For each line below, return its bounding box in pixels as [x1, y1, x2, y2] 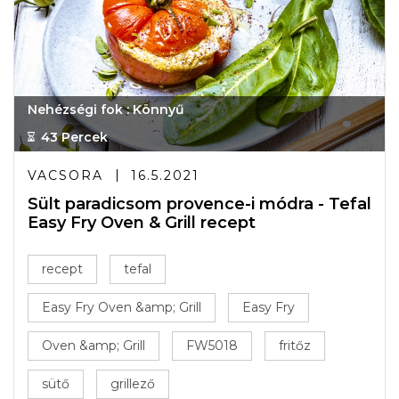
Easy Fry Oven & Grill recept [28, 213, 256, 232]
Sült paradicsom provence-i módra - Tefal [28, 194, 371, 214]
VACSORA [28, 167, 103, 183]
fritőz [279, 338, 311, 354]
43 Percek [41, 129, 108, 145]
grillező [110, 376, 155, 392]
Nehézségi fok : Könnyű [28, 102, 184, 118]
